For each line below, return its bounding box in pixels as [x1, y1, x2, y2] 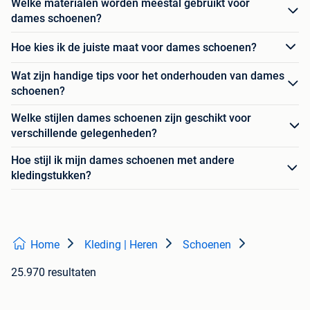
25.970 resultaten [11, 266, 96, 280]
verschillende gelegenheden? [11, 127, 157, 140]
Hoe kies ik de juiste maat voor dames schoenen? [11, 40, 257, 54]
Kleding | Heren [84, 238, 158, 252]
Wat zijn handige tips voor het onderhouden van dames [11, 69, 284, 83]
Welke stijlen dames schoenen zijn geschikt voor [11, 111, 251, 125]
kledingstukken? [11, 169, 91, 183]
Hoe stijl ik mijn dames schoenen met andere [11, 154, 235, 167]
